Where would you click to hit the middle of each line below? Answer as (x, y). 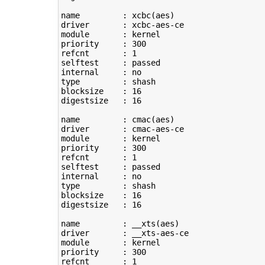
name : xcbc (106, 16)
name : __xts (108, 224)
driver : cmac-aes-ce (122, 129)
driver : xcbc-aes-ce (122, 25)
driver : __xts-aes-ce (125, 233)
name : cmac (106, 120)
